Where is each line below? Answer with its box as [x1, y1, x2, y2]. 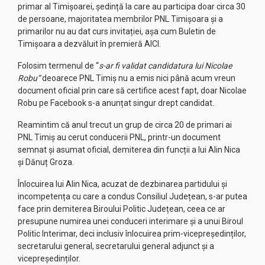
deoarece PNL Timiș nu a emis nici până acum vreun [42, 73, 235, 83]
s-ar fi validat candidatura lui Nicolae [99, 61, 232, 70]
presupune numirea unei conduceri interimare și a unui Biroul [18, 216, 243, 226]
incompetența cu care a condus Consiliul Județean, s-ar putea [18, 192, 247, 201]
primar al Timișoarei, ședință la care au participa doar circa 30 [18, 2, 245, 11]
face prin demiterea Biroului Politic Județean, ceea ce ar [18, 204, 225, 214]
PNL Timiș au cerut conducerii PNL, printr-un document [18, 132, 221, 142]
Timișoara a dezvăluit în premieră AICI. [18, 39, 161, 49]
